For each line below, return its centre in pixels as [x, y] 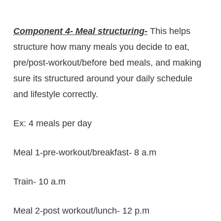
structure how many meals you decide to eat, [101, 47]
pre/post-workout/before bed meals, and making [107, 62]
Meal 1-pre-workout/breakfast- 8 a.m [85, 152]
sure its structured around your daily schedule [103, 78]
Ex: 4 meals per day [52, 123]
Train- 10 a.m [39, 181]
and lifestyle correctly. [55, 94]
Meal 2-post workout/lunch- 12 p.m [81, 210]
